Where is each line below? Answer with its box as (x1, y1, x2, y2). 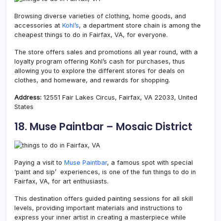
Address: (14, 93, 41, 101)
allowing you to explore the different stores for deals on (14, 67, 184, 74)
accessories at (14, 21, 62, 29)
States (14, 103, 34, 110)
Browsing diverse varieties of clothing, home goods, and (14, 12, 186, 20)
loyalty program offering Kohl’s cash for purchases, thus (14, 57, 185, 65)
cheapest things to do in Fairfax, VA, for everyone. (14, 31, 168, 38)
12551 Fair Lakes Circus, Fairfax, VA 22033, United (43, 93, 197, 101)
